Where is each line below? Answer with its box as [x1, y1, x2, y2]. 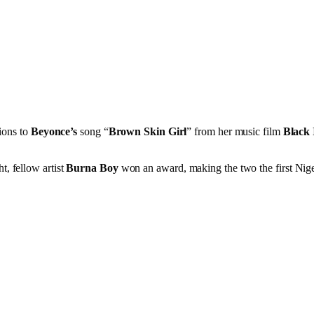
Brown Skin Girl [108, 125, 187, 137]
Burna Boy [66, 161, 118, 174]
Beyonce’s [30, 125, 78, 137]
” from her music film [186, 125, 283, 137]
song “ [77, 125, 109, 137]
